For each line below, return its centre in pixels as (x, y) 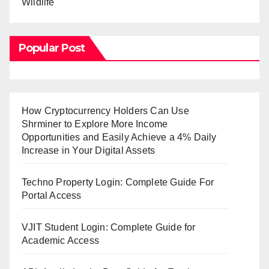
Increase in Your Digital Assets (89, 151)
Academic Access (60, 241)
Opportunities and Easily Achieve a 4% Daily (119, 138)
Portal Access (52, 196)
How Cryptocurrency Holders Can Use (105, 111)
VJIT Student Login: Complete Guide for (109, 228)
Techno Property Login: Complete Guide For (118, 183)
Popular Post (52, 48)
